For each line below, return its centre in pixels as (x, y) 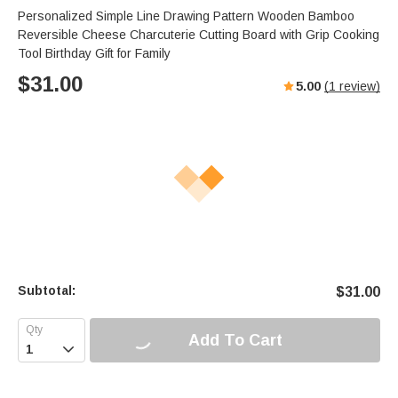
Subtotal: (47, 291)
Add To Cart (235, 340)
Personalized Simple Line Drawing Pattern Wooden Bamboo (186, 16)
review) (358, 87)
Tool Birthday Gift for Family (94, 54)
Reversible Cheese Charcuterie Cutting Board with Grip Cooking (199, 35)
